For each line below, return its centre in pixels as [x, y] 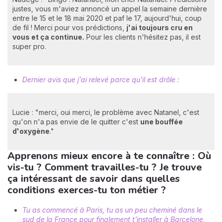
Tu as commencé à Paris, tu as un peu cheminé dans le [112, 210]
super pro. [29, 47]
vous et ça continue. [48, 37]
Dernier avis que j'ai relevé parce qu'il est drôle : [101, 79]
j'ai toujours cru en [160, 28]
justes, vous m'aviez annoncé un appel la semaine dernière [110, 9]
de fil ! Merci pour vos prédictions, [69, 28]
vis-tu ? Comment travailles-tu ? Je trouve [105, 167]
